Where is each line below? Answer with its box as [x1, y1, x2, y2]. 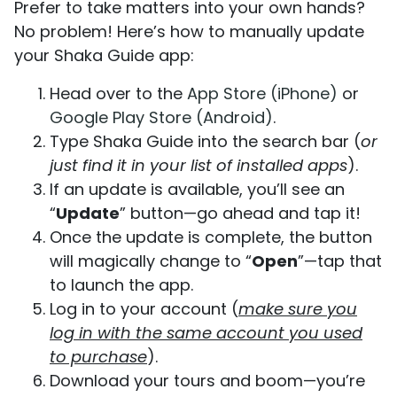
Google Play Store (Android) [50, 105, 273, 128]
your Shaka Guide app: [14, 43, 194, 66]
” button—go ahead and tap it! [120, 201, 361, 224]
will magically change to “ [50, 249, 252, 272]
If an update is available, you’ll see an [50, 177, 345, 200]
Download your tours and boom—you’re [50, 369, 365, 392]
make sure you [238, 297, 357, 320]
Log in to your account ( [50, 297, 238, 320]
